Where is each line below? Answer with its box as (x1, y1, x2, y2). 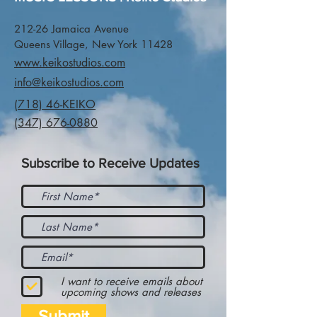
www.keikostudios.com (14, 55, 125, 71)
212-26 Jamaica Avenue (14, 21, 129, 35)
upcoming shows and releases (61, 284, 201, 299)
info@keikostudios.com (14, 75, 124, 91)
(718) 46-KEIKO (14, 97, 96, 113)
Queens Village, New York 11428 (14, 37, 173, 51)
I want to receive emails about (61, 274, 202, 288)
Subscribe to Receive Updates (21, 155, 200, 171)
